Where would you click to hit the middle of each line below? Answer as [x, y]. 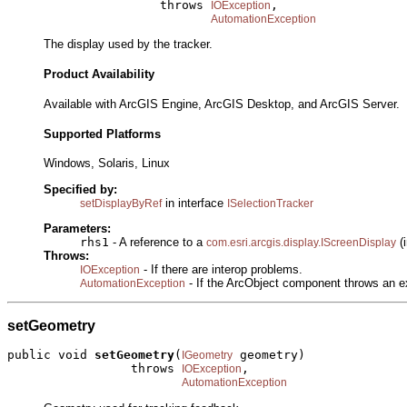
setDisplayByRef [121, 203]
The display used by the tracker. [128, 45]
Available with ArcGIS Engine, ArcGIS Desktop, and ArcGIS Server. [222, 104]
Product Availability [99, 74]
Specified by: [80, 189]
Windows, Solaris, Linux [107, 164]
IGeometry [207, 356]
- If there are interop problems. [221, 269]
